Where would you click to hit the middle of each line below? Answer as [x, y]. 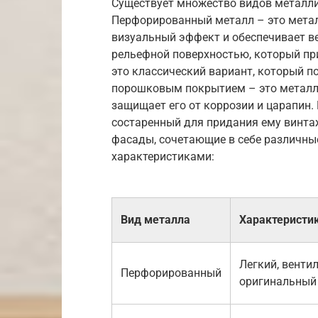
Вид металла [155, 219]
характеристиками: [163, 156]
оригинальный [278, 281]
